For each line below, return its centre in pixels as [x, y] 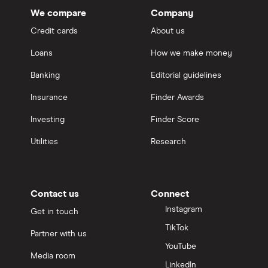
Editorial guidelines [186, 76]
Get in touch [54, 212]
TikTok [177, 228]
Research [168, 142]
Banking [45, 76]
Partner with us [59, 234]
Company [172, 13]
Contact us [55, 194]
